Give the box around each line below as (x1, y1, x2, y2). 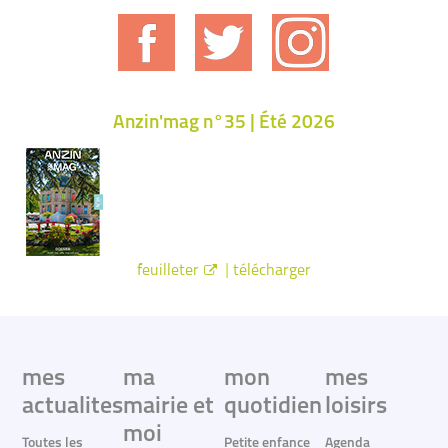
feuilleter (137, 263, 200, 280)
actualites (22, 395, 124, 420)
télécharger (232, 263, 311, 280)
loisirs (324, 395, 387, 420)
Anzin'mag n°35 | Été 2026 (112, 113, 335, 133)
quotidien (223, 395, 322, 420)
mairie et (123, 395, 215, 420)
